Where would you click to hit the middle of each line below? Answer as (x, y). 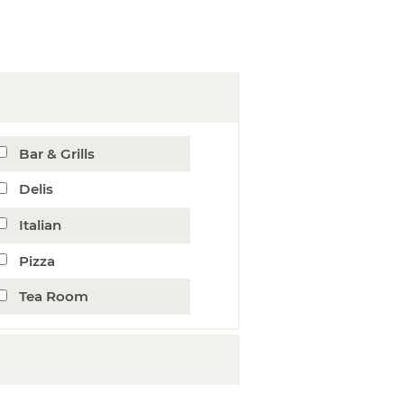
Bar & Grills (56, 153)
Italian (40, 225)
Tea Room (53, 297)
